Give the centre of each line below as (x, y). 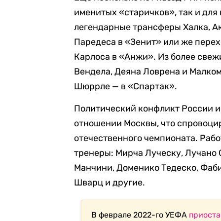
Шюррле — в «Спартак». (126, 86)
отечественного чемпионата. (137, 138)
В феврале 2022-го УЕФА (140, 215)
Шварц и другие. (110, 182)
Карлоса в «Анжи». (116, 56)
